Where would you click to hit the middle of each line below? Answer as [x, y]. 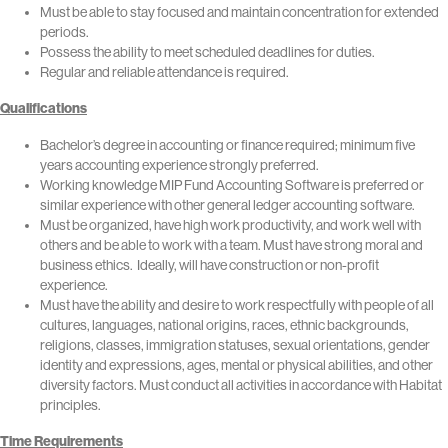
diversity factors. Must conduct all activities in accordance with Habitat [241, 385]
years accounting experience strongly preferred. [179, 165]
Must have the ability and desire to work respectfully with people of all [237, 305]
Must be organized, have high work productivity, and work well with [230, 225]
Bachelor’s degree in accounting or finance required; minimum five [227, 145]
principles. [70, 405]
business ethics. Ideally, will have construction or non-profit [209, 265]
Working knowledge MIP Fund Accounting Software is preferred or [232, 185]
